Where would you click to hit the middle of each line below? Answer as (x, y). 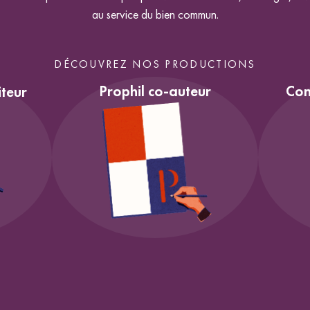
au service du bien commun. (155, 14)
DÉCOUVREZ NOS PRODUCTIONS (155, 64)
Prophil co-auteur (155, 91)
